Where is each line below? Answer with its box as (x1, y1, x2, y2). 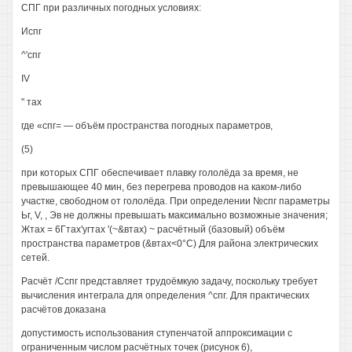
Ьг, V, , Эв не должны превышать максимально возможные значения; (21, 210, 328, 221)
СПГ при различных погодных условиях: (21, 2, 201, 13)
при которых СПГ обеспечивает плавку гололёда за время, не (21, 167, 299, 178)
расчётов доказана (21, 304, 106, 315)
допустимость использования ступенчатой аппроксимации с (21, 328, 292, 339)
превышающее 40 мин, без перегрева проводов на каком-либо (21, 181, 302, 192)
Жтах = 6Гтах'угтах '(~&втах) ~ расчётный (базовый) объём (21, 224, 284, 235)
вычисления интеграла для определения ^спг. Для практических (21, 290, 310, 301)
